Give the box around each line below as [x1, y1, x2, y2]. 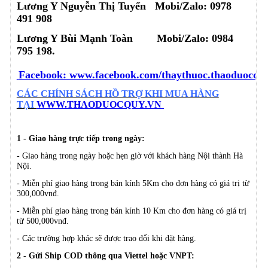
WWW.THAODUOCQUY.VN [36, 99, 162, 110]
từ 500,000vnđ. [16, 216, 69, 226]
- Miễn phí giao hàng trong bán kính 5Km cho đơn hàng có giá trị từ [16, 178, 249, 188]
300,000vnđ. [16, 188, 59, 199]
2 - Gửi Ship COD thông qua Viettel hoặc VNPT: [16, 251, 194, 261]
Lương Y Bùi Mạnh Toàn [16, 32, 157, 45]
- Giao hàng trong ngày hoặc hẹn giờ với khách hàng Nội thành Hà [16, 151, 243, 161]
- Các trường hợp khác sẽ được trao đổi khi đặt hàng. [16, 233, 196, 243]
